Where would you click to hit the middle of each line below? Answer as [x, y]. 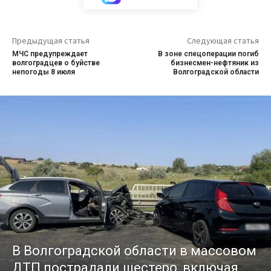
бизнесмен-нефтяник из [214, 63]
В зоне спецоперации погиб [208, 54]
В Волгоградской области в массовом [134, 251]
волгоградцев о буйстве [56, 63]
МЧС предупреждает [50, 54]
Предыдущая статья [51, 41]
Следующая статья [223, 41]
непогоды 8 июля [44, 72]
